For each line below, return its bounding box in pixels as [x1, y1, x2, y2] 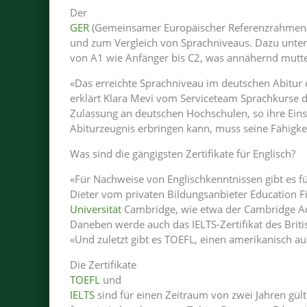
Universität [70, 202, 121, 216]
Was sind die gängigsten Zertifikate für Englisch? [70, 147, 295, 160]
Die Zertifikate [70, 258, 136, 271]
